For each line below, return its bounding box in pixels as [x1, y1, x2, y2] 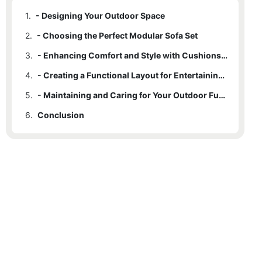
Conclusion [37, 109, 84, 120]
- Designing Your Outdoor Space [36, 10, 165, 20]
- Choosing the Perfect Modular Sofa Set [37, 30, 198, 40]
